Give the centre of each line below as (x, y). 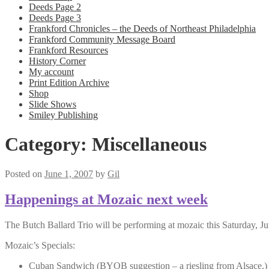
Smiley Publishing (63, 115)
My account (51, 72)
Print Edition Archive (69, 83)
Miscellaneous (149, 144)
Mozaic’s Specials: (40, 245)
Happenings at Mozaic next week (106, 199)
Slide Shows (53, 104)
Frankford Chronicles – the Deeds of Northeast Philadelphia (142, 29)
